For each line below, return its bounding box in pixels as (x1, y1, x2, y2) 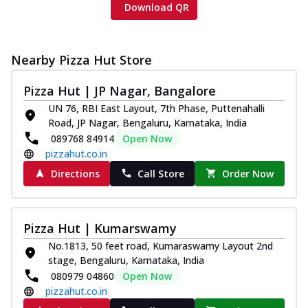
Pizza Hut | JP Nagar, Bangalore (23, 82, 216, 99)
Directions (50, 166, 100, 180)
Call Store (137, 166, 184, 180)
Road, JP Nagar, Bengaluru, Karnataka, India (48, 115, 247, 129)
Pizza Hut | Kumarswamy (23, 219, 177, 236)
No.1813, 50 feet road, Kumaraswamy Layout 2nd (48, 239, 273, 252)
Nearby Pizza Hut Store (11, 51, 152, 68)
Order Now (222, 166, 274, 180)
